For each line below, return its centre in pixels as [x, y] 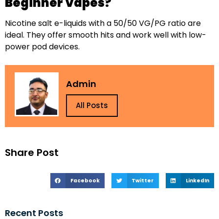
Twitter [143, 180]
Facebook [85, 180]
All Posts [92, 106]
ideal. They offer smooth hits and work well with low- [106, 35]
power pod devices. [42, 47]
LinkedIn [197, 180]
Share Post [32, 152]
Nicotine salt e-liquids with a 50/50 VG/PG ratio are [103, 23]
